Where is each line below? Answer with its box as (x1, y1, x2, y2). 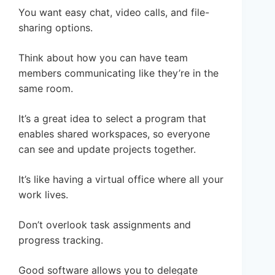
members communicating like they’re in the (18, 66, 219, 79)
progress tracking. (18, 233, 103, 246)
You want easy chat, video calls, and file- (18, 6, 209, 18)
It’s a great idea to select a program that (18, 112, 206, 125)
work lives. (18, 188, 68, 201)
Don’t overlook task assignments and (18, 218, 191, 231)
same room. (18, 82, 73, 95)
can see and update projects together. (18, 142, 196, 155)
